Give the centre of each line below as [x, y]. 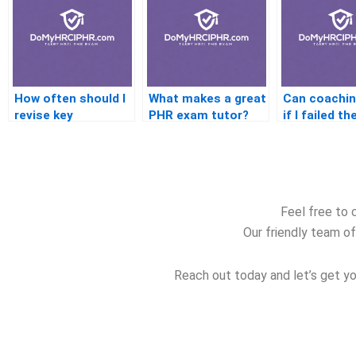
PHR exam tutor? [199, 116]
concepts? [46, 132]
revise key [44, 116]
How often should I [70, 99]
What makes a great [207, 99]
